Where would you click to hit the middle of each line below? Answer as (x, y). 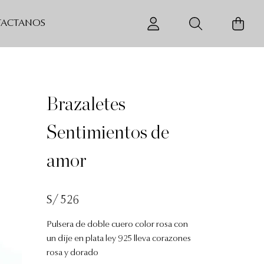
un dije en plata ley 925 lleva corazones (119, 239)
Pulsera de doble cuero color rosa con (117, 225)
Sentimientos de (108, 132)
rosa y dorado (72, 253)
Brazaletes (86, 103)
